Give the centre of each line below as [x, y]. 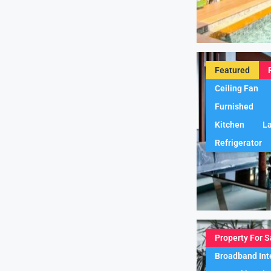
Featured [232, 70]
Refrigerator [238, 142]
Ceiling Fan [237, 88]
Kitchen [230, 124]
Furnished [234, 106]
